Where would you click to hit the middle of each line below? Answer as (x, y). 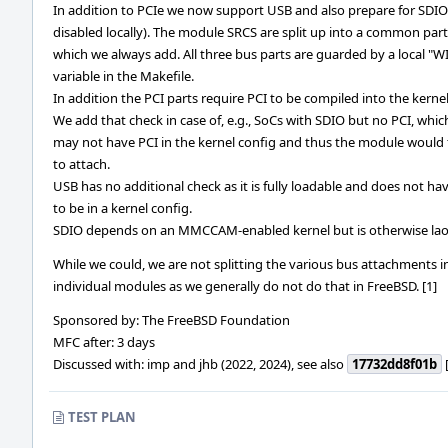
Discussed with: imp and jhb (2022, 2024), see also (200, 364)
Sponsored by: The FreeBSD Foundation (171, 320)
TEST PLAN (102, 417)
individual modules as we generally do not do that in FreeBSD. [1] (245, 286)
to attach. (81, 164)
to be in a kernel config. (122, 208)
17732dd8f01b (394, 364)
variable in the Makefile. (123, 76)
